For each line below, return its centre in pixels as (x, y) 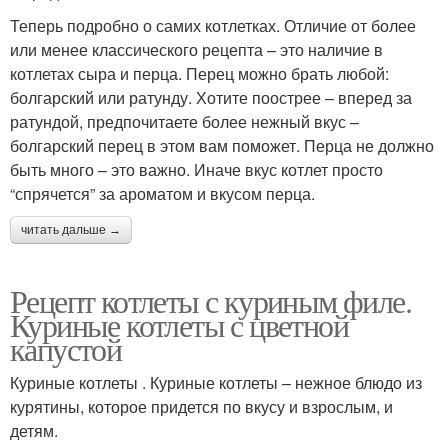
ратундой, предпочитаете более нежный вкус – (184, 121)
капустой (66, 348)
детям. (34, 430)
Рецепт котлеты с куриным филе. (210, 300)
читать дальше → (71, 229)
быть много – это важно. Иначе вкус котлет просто (196, 169)
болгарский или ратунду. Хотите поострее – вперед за (211, 97)
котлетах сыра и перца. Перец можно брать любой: (199, 73)
